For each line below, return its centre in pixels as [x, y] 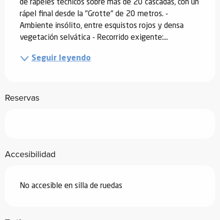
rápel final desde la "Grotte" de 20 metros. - [94, 14]
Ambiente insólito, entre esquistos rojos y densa [102, 26]
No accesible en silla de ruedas [71, 186]
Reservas [22, 97]
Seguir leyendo [61, 58]
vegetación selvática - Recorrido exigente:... [94, 38]
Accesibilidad [30, 154]
